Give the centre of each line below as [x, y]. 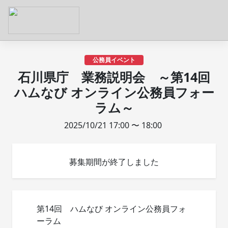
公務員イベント [114, 60]
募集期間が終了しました [114, 162]
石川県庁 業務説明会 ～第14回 [114, 77]
